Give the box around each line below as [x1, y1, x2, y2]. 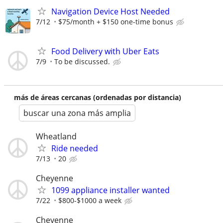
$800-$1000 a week [58, 195, 121, 205]
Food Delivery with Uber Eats [51, 45, 159, 57]
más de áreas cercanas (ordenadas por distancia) [14, 92, 181, 102]
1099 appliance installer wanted [51, 184, 170, 196]
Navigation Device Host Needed [51, 6, 170, 17]
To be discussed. [54, 56, 110, 66]
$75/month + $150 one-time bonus [58, 17, 173, 27]
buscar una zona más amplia [23, 107, 131, 118]
